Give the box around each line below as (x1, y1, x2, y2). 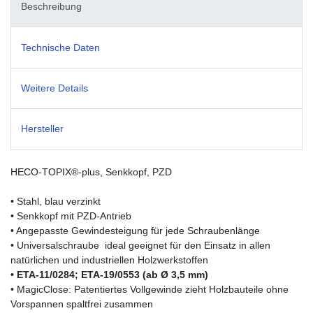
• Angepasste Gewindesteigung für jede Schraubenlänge (10, 224, 260, 236)
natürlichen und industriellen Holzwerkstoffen (10, 254, 208, 265)
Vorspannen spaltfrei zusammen (10, 298, 153, 310)
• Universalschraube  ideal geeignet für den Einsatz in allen (10, 239, 270, 251)
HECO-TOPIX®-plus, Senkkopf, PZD (10, 166, 172, 177)
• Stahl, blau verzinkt (10, 195, 101, 207)
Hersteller (21, 123, 64, 135)
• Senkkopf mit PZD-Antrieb (10, 210, 131, 221)
